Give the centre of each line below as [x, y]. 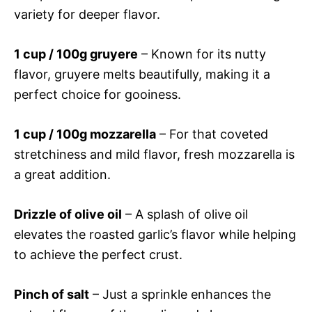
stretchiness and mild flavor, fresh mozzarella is [154, 155]
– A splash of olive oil [185, 214]
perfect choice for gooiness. [97, 95]
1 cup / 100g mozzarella [85, 134]
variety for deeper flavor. [87, 15]
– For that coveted [212, 134]
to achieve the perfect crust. [98, 255]
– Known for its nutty [202, 54]
